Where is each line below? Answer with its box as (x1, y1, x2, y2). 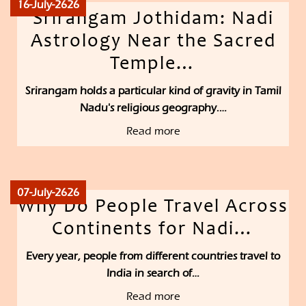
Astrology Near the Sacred (30, 33, 276, 53)
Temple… (109, 55, 197, 75)
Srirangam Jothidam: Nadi (32, 10, 274, 30)
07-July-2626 (17, 186, 79, 199)
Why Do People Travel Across (18, 198, 288, 218)
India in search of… (107, 266, 199, 280)
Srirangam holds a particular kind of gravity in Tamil (25, 84, 281, 98)
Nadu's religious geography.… (79, 101, 227, 115)
